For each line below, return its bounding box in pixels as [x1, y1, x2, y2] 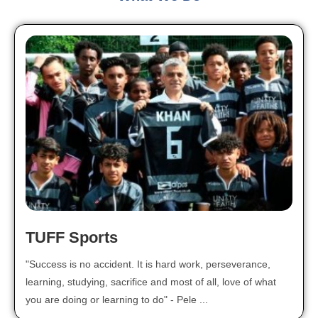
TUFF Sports [26, 229, 118, 246]
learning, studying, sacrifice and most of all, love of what [26, 276, 276, 287]
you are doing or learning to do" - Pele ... [26, 294, 208, 305]
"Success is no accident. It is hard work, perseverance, [26, 258, 270, 270]
